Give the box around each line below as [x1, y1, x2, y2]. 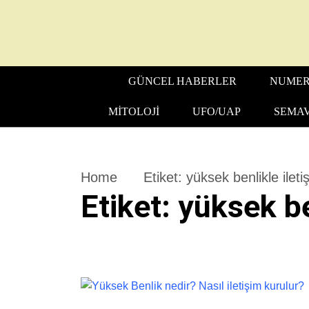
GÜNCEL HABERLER [128, 75, 237, 87]
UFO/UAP [192, 106, 241, 117]
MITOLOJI [108, 106, 159, 117]
